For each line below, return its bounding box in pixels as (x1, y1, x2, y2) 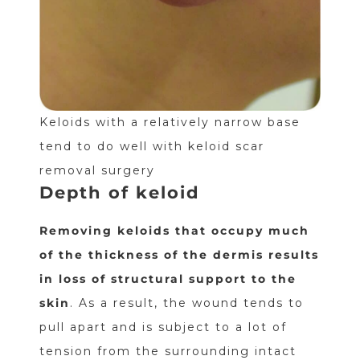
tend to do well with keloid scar (39, 139, 264, 154)
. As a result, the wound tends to (69, 296, 304, 311)
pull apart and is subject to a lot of (39, 320, 287, 335)
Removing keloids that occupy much (39, 223, 309, 239)
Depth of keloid (39, 182, 200, 203)
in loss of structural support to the (39, 272, 297, 287)
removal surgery (39, 163, 155, 178)
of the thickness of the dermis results (39, 247, 319, 263)
